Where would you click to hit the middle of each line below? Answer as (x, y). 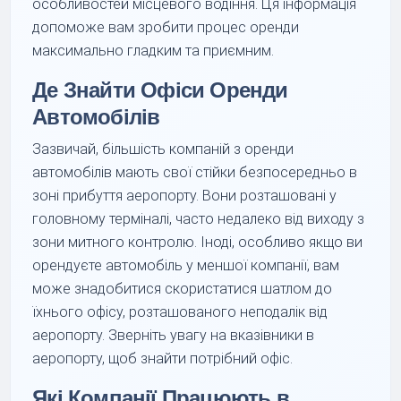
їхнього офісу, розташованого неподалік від (180, 311)
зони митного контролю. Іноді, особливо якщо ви (198, 242)
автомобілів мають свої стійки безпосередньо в (195, 172)
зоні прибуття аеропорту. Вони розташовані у (185, 195)
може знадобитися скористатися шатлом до (183, 288)
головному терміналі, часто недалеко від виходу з (199, 218)
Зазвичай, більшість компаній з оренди (163, 149)
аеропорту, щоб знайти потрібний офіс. (163, 358)
